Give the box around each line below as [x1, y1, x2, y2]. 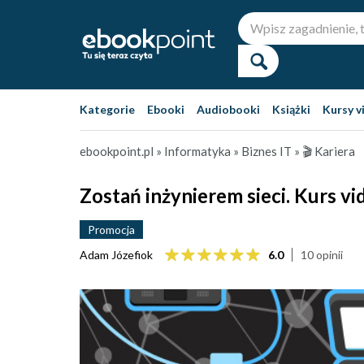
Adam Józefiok [80, 248, 153, 262]
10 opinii [301, 248, 343, 262]
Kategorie [80, 102, 135, 116]
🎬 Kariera [302, 144, 355, 158]
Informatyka [164, 144, 231, 158]
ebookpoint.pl [80, 144, 154, 158]
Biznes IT [241, 144, 292, 158]
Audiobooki [197, 102, 260, 116]
